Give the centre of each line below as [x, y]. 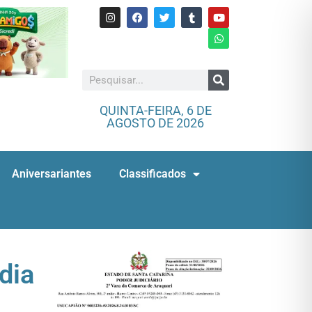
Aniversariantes [51, 174]
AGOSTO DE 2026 [156, 123]
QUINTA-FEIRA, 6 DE [155, 110]
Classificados [152, 174]
